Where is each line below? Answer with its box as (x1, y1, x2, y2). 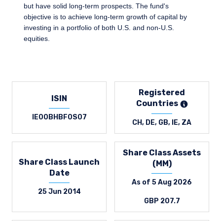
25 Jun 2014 (37, 187, 81, 196)
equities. (24, 35, 50, 42)
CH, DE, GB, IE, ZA (132, 118, 191, 127)
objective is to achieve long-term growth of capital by (24, 13, 187, 21)
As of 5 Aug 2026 (132, 178, 192, 186)
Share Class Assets (123, 148, 201, 157)
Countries (136, 99, 178, 108)
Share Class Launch (19, 157, 100, 167)
